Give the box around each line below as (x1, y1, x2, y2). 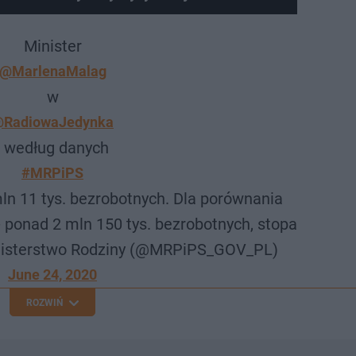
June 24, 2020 (8, 266, 97, 283)
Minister (23, 37, 82, 56)
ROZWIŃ (26, 297, 63, 308)
